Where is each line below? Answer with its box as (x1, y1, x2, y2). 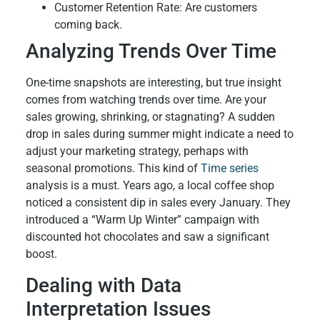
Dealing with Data (25, 273, 181, 297)
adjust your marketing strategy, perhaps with (25, 144, 249, 159)
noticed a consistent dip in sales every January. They (25, 196, 291, 210)
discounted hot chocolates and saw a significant (25, 230, 269, 244)
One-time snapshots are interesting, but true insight (25, 76, 281, 90)
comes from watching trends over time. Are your (25, 93, 266, 107)
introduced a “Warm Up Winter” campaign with (25, 213, 259, 227)
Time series (200, 161, 259, 176)
